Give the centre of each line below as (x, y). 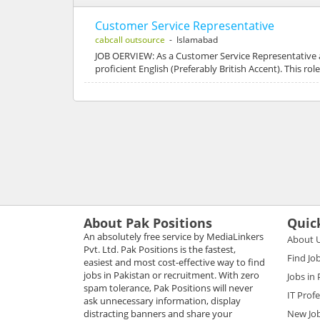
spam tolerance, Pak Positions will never (168, 287)
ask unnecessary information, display (162, 300)
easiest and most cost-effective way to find (174, 262)
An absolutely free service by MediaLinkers (174, 236)
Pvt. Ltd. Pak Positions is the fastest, (160, 249)
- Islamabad (191, 39)
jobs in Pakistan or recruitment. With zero (171, 275)
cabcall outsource (130, 39)
